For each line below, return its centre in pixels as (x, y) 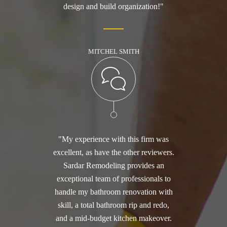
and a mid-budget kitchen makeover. (113, 218)
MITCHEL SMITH (113, 52)
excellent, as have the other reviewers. (113, 153)
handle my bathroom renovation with (113, 192)
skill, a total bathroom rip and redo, (113, 205)
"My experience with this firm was (113, 139)
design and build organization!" (113, 7)
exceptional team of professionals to (113, 179)
